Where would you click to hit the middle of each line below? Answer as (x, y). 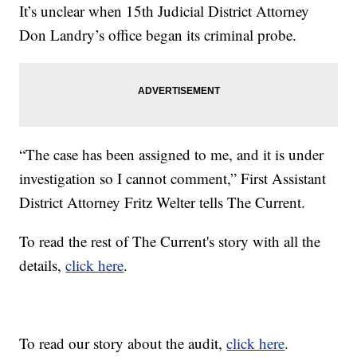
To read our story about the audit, (123, 343)
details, (43, 265)
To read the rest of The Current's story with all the (170, 241)
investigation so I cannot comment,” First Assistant (173, 178)
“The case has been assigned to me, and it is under (172, 155)
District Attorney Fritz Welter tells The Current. (163, 202)
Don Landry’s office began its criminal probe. (158, 35)
